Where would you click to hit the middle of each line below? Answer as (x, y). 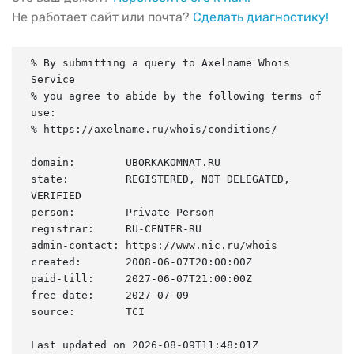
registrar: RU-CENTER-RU (116, 228)
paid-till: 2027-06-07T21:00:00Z (141, 278)
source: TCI (88, 311)
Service (53, 79)
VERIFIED (56, 195)
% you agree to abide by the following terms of (176, 96)
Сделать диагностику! (261, 17)
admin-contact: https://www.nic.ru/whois (154, 245)
